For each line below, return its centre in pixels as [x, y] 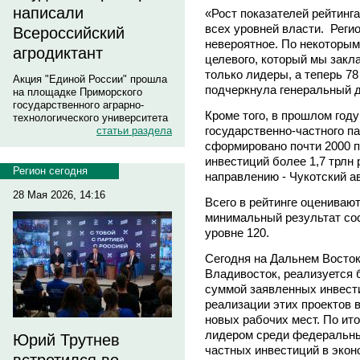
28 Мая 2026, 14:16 [59, 195]
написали [48, 13]
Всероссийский [69, 33]
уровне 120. [237, 232]
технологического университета [90, 118]
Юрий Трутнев [66, 340]
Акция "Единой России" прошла [90, 79]
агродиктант [58, 53]
